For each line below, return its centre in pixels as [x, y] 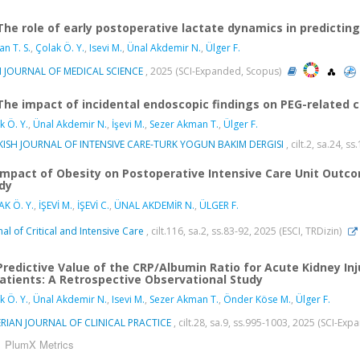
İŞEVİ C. [93, 206]
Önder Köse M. [257, 300]
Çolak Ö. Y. [60, 48]
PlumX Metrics [39, 345]
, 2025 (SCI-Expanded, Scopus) [213, 71]
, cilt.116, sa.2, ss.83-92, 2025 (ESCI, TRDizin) [244, 231]
